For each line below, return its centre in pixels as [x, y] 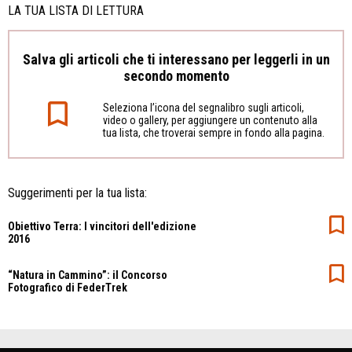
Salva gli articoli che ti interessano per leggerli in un [176, 59]
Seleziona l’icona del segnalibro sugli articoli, [203, 108]
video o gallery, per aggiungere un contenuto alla [210, 121]
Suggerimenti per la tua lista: [77, 193]
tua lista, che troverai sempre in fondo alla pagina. [213, 133]
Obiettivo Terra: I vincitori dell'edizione [102, 226]
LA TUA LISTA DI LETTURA [76, 11]
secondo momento [176, 75]
